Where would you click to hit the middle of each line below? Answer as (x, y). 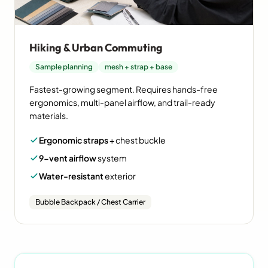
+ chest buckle (137, 140)
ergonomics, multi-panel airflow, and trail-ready (122, 103)
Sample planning (64, 67)
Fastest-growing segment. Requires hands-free (124, 89)
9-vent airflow (68, 158)
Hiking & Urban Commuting (96, 48)
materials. (49, 116)
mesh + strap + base (138, 67)
